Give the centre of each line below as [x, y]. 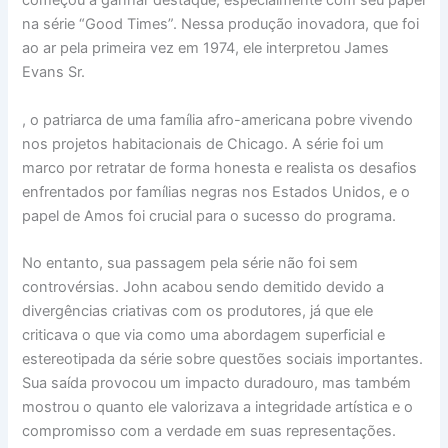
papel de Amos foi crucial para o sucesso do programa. [209, 215]
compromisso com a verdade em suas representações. [209, 431]
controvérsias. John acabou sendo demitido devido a [203, 287]
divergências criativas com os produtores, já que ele [198, 311]
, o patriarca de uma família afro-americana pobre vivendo [218, 119]
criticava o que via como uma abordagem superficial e [204, 335]
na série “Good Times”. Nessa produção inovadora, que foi [221, 24]
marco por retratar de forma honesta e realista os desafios [220, 167]
